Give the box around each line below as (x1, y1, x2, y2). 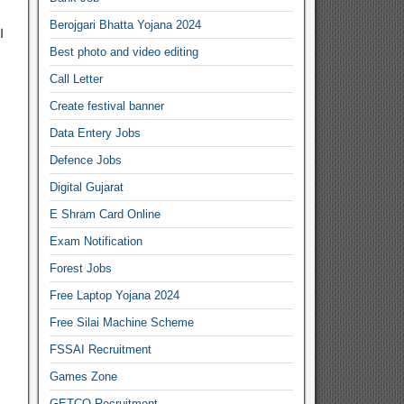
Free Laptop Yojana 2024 (50, 289, 180, 302)
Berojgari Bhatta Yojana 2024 (50, 18, 202, 32)
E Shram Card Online (50, 207, 161, 221)
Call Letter (50, 72, 104, 86)
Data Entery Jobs (50, 126, 142, 140)
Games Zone (50, 370, 118, 383)
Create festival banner (50, 99, 165, 113)
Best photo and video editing (50, 45, 199, 59)
